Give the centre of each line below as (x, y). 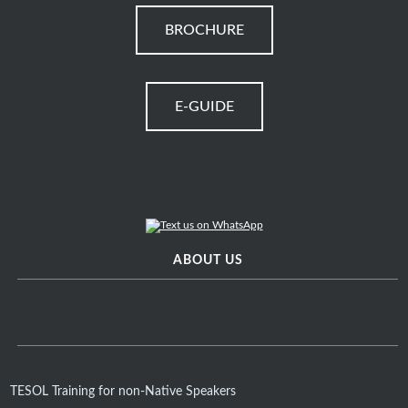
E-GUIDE (204, 107)
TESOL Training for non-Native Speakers (122, 392)
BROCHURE (204, 31)
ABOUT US (208, 261)
